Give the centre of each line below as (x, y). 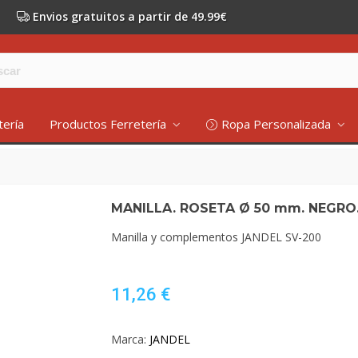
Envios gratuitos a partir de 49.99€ (130, 16)
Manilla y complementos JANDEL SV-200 (216, 237)
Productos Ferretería (109, 124)
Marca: (129, 339)
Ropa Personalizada (277, 124)
